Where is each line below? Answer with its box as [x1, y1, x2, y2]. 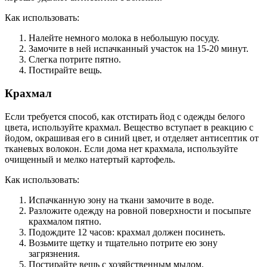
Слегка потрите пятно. [29, 54, 121, 65]
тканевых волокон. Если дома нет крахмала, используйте [5, 143, 238, 154]
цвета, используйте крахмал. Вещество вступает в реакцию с [5, 122, 253, 132]
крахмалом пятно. [29, 216, 101, 226]
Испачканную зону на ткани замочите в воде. [29, 194, 214, 205]
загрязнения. [29, 248, 80, 259]
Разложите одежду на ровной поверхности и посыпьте [29, 205, 251, 216]
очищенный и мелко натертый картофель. [5, 154, 175, 164]
